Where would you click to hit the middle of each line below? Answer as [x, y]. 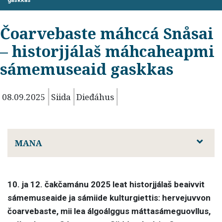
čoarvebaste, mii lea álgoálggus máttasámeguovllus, [109, 211]
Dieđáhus [95, 97]
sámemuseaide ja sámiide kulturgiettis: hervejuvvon [109, 198]
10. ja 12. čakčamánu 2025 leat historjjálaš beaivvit [106, 185]
